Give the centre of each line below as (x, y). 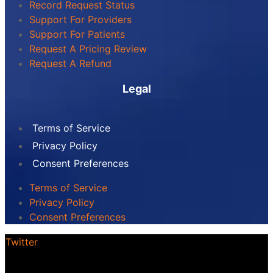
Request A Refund (70, 63)
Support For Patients (77, 34)
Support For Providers (80, 19)
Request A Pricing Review (88, 48)
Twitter (22, 242)
